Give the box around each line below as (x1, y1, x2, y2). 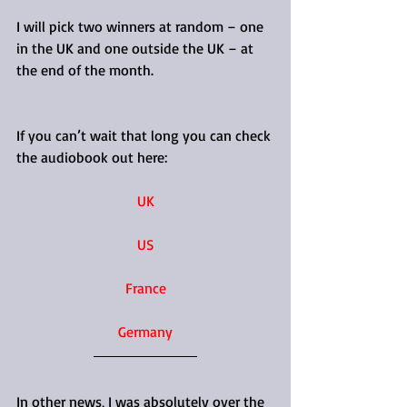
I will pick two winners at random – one (16, 16, 267, 35)
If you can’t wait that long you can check (16, 125, 274, 144)
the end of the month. (16, 60, 154, 79)
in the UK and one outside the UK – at (16, 38, 257, 57)
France (124, 278, 166, 297)
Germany (118, 322, 173, 341)
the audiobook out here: (16, 147, 167, 166)
